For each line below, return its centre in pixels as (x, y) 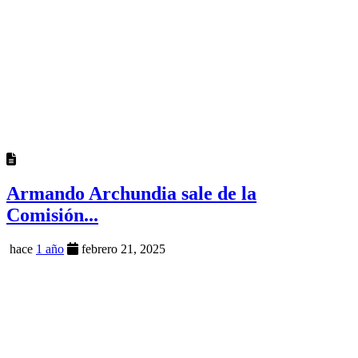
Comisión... (52, 215)
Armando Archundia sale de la (131, 193)
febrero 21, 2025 (122, 249)
